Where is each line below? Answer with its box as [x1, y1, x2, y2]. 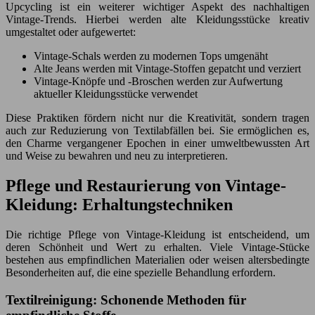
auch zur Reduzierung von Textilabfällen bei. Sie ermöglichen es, [6, 124, 309, 137]
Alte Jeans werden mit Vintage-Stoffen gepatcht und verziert [34, 63, 301, 75]
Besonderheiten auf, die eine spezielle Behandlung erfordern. [6, 266, 276, 279]
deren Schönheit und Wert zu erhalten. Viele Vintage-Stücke [6, 241, 309, 254]
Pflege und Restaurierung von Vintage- [6, 176, 286, 195]
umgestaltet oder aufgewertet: [6, 26, 136, 39]
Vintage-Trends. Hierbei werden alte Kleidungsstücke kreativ [6, 13, 309, 26]
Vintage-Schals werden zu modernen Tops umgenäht [34, 50, 268, 63]
